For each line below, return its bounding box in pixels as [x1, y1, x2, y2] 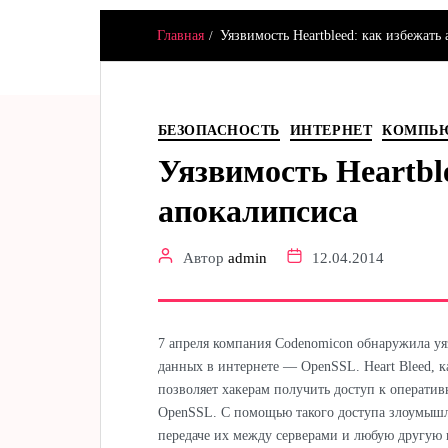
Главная [156, 28, 204, 44]
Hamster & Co [100, 34, 251, 61]
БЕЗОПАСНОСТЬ [157, 123, 280, 139]
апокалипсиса [157, 192, 358, 229]
